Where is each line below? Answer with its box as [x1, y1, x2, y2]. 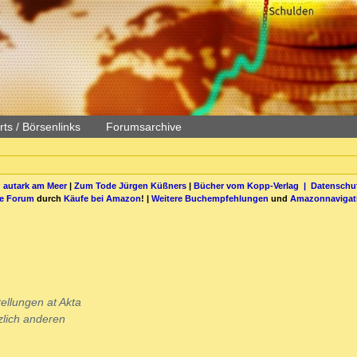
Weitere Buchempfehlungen [151, 193, 269, 203]
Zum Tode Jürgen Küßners [73, 180, 186, 190]
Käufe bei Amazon [64, 193, 141, 203]
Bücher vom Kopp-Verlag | [193, 180, 311, 190]
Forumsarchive [106, 120, 182, 133]
